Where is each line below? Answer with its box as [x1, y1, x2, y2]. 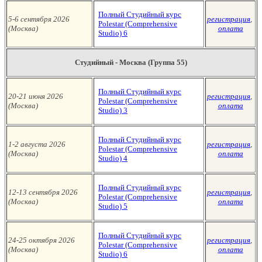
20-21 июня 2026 [8, 92, 63, 101]
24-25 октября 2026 [8, 236, 75, 244]
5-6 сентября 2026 [8, 15, 70, 23]
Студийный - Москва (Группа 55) [75, 58, 187, 67]
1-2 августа [8, 140, 47, 149]
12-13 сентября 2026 [8, 188, 78, 196]
